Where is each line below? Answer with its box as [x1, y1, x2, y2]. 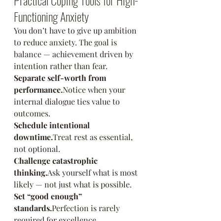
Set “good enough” [14, 191, 84, 201]
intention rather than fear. [14, 61, 108, 71]
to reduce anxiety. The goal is [14, 37, 119, 47]
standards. [14, 203, 52, 213]
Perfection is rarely [52, 203, 122, 213]
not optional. [14, 144, 60, 154]
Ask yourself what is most [47, 167, 140, 178]
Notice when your [63, 84, 127, 95]
